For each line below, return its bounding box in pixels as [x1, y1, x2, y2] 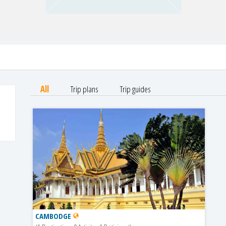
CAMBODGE [35, 211, 73, 221]
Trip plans [70, 83, 98, 95]
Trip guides [120, 83, 151, 95]
